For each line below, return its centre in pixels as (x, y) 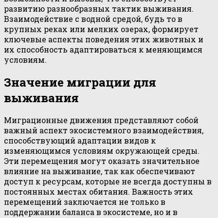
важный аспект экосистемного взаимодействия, (104, 130)
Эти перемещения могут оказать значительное (102, 161)
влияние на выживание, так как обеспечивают (100, 171)
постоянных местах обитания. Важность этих (99, 192)
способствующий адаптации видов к (80, 141)
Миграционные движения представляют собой (101, 120)
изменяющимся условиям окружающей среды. (102, 151)
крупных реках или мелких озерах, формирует (101, 29)
